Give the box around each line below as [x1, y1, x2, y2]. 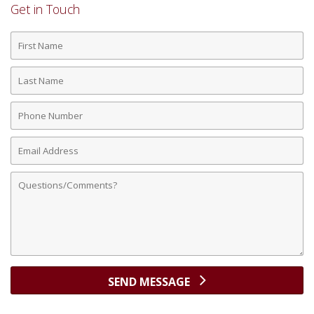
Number [11, 114, 55, 130]
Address [11, 149, 53, 165]
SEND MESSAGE [108, 274, 193, 290]
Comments [11, 168, 67, 184]
